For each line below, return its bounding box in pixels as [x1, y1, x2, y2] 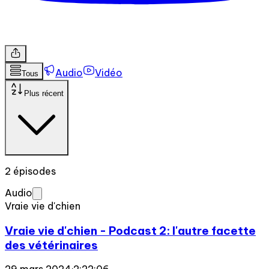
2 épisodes [5, 165, 56, 177]
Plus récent [24, 88, 64, 98]
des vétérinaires [5, 237, 98, 252]
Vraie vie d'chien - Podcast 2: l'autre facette [5, 223, 256, 238]
